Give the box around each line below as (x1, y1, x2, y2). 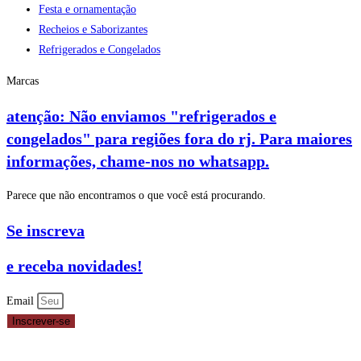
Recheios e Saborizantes (39, 23, 147, 36)
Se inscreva (6, 221, 85, 239)
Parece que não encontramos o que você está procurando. (6, 189, 266, 202)
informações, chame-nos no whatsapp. (6, 151, 269, 170)
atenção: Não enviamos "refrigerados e (6, 106, 276, 125)
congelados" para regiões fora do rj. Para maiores (6, 129, 352, 147)
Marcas (6, 75, 39, 88)
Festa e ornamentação (39, 3, 136, 16)
